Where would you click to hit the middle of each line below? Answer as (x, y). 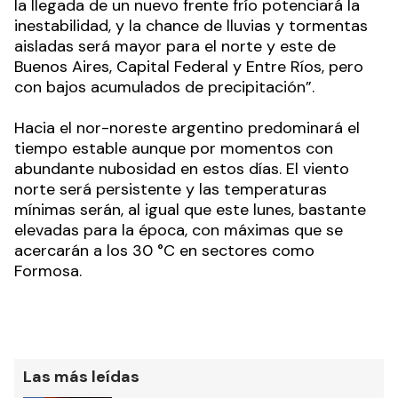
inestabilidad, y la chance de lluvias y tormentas (191, 25)
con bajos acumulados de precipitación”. (164, 87)
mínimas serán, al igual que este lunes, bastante (190, 209)
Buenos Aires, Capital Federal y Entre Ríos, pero (189, 66)
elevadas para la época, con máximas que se (179, 230)
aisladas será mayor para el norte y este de (175, 46)
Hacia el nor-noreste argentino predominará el (187, 127)
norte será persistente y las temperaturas (171, 189)
